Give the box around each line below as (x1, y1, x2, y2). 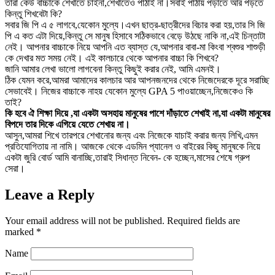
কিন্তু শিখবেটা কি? (5, 8, 62, 19)
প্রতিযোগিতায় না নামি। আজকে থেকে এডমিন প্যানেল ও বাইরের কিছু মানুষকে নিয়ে (5, 141, 260, 152)
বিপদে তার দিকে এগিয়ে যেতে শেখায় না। (5, 118, 130, 130)
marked (5, 226, 36, 237)
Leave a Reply (5, 186, 95, 203)
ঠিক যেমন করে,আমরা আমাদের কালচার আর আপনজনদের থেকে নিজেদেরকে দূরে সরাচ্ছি (5, 74, 269, 85)
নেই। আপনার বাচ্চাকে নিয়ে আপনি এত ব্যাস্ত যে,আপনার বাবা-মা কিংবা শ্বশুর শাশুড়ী (5, 41, 265, 52)
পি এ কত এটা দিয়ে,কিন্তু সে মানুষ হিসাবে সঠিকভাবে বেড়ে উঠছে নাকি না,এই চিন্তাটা (5, 30, 265, 41)
